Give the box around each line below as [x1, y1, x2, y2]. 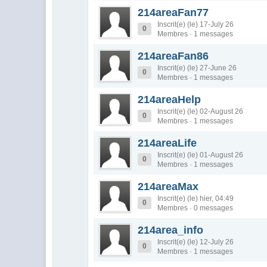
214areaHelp [138, 94, 201, 105]
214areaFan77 [138, 7, 209, 18]
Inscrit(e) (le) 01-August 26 [157, 151, 244, 159]
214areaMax [138, 181, 199, 193]
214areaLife [138, 137, 197, 149]
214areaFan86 [138, 50, 209, 62]
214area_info [138, 224, 204, 236]
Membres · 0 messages [157, 204, 234, 212]
